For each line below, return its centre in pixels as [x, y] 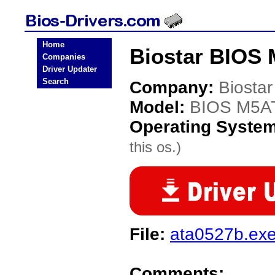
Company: [174, 87]
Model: [160, 107]
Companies [64, 57]
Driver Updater [70, 69]
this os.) [155, 147]
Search [56, 81]
